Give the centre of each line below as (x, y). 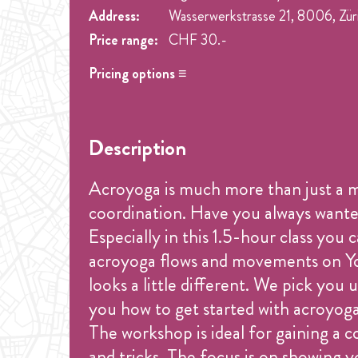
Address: (114, 16)
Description (137, 148)
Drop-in (112, 131)
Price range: (123, 40)
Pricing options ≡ (138, 74)
